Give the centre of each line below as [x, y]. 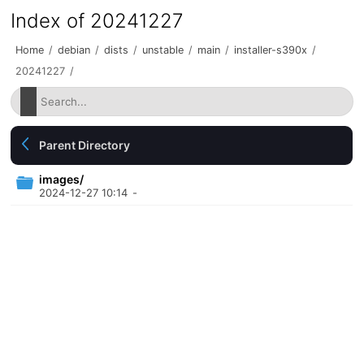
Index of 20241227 [97, 21]
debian [74, 50]
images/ [62, 179]
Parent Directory [85, 145]
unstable [163, 50]
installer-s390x [271, 50]
